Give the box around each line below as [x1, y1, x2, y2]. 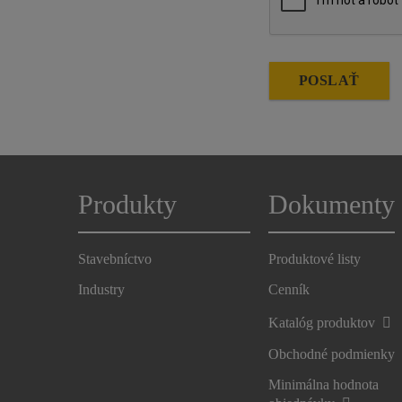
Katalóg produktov [268, 314, 380, 330]
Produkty [78, 188, 177, 220]
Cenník [268, 281, 310, 297]
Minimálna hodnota [268, 376, 380, 392]
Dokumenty [268, 188, 396, 220]
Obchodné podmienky [268, 345, 396, 362]
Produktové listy [268, 250, 362, 267]
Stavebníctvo [78, 250, 152, 267]
